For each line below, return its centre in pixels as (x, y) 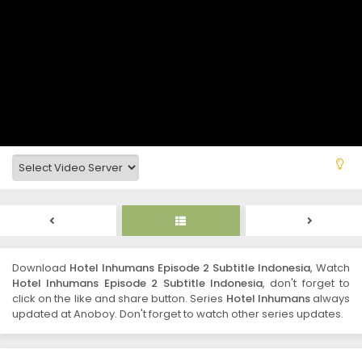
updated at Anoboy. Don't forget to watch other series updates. (178, 314)
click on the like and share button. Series (119, 299)
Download (41, 268)
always (330, 299)
